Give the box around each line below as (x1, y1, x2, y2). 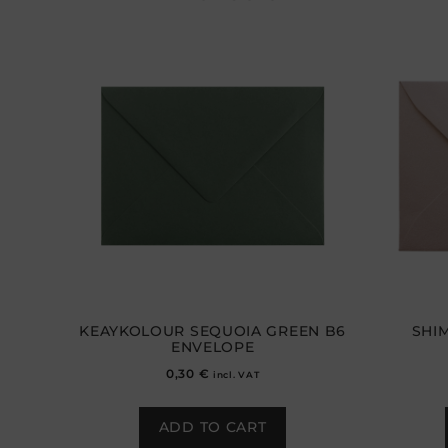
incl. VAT (212, 368, 260, 380)
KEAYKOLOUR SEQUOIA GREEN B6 (79, 321, 347, 340)
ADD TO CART (158, 417, 267, 436)
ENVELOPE (170, 337, 255, 356)
